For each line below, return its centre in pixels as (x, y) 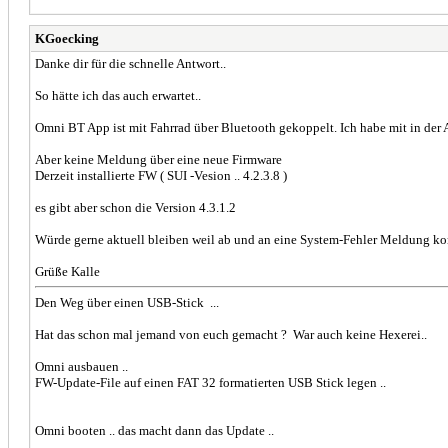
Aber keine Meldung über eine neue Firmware (160, 159)
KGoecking (67, 38)
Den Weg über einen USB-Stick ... (128, 302)
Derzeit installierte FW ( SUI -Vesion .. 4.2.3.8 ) (162, 175)
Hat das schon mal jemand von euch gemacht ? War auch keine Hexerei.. (232, 334)
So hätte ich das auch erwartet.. (121, 95)
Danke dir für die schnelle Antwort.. (132, 63)
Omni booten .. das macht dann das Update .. (156, 430)
